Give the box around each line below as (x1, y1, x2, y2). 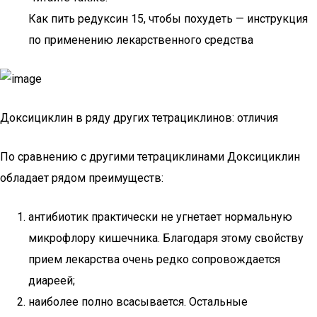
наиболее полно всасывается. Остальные (28, 295, 248, 309)
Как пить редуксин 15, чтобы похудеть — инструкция (28, 12, 308, 25)
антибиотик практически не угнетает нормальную (28, 210, 292, 224)
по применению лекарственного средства (28, 33, 253, 47)
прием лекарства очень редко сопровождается (28, 253, 280, 266)
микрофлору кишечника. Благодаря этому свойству (28, 231, 304, 245)
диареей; (28, 274, 75, 287)
